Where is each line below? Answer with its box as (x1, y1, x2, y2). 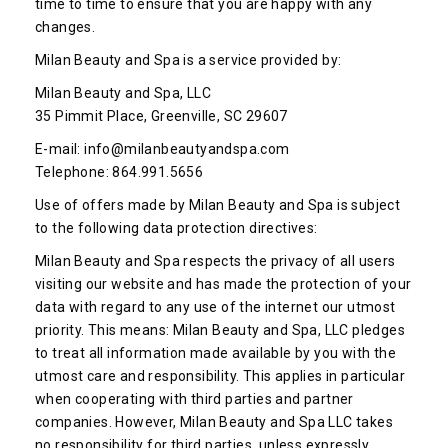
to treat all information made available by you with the (35, 345, 396, 361)
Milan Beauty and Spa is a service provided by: (35, 52, 342, 68)
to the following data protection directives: (35, 220, 318, 236)
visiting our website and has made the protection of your (35, 276, 412, 292)
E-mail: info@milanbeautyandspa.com (35, 141, 290, 157)
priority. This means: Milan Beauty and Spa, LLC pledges (35, 322, 405, 338)
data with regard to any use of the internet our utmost (35, 299, 396, 315)
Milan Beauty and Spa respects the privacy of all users (35, 253, 396, 269)
